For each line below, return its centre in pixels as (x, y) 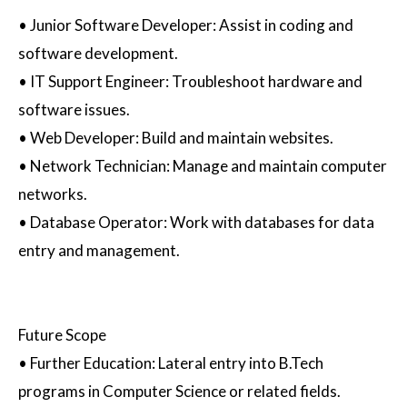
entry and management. (99, 251)
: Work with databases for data (269, 223)
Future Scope (62, 335)
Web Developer (83, 138)
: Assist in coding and (283, 25)
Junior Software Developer (121, 25)
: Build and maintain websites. (234, 138)
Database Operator (97, 223)
